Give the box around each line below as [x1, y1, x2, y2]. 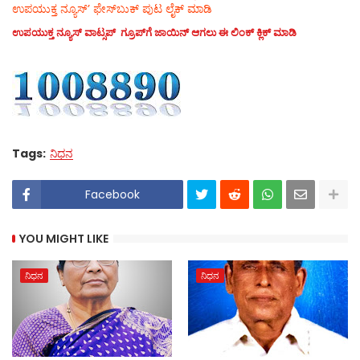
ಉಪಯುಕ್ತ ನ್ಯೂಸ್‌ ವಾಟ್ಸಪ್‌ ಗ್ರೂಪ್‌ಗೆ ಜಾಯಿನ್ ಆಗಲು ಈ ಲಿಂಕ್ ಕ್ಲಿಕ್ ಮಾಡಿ [12, 25, 297, 41]
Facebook [84, 186, 140, 203]
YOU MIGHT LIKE [19, 230, 108, 247]
